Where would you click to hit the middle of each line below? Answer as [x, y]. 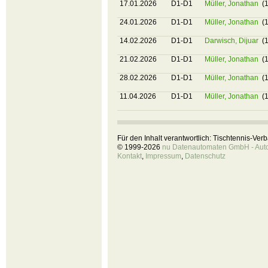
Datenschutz [205, 156]
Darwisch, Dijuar [232, 41]
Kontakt [130, 156]
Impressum [163, 156]
